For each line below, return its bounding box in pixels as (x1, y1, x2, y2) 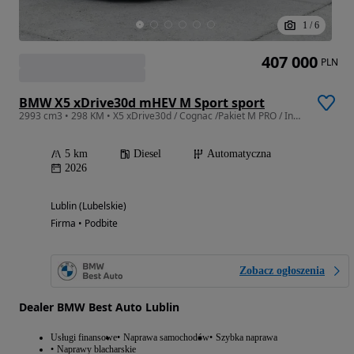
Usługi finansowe (51, 332, 117, 344)
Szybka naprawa (216, 332, 277, 344)
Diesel (134, 148, 161, 160)
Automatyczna (207, 148, 271, 160)
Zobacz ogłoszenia (239, 265, 325, 277)
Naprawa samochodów (123, 332, 209, 344)
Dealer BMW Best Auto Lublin (19, 299, 179, 315)
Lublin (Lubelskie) (51, 199, 126, 213)
